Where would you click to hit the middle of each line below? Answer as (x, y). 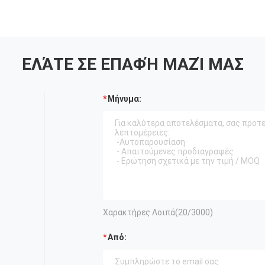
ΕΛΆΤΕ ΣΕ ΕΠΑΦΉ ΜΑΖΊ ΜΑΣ (132, 64)
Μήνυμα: (125, 99)
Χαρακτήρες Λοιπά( (140, 213)
